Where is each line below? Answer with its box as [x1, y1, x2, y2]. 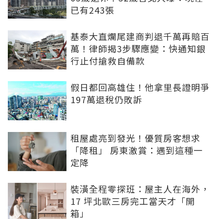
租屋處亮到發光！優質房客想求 [70, 131, 200, 144]
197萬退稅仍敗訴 [70, 92, 142, 106]
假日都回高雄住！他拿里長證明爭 [70, 80, 210, 93]
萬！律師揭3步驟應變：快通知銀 [70, 42, 206, 55]
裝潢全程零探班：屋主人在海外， [70, 182, 210, 195]
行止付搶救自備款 [70, 54, 145, 67]
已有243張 [70, 3, 114, 16]
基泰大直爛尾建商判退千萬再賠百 [70, 29, 210, 43]
